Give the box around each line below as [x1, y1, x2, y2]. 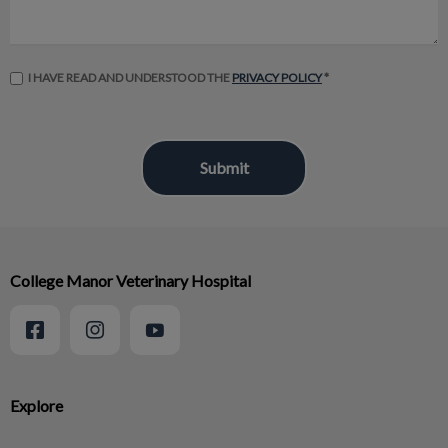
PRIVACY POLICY [232, 69, 322, 85]
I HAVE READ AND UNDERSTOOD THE [28, 69, 232, 85]
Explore [10, 395, 63, 415]
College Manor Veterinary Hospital [10, 270, 251, 290]
